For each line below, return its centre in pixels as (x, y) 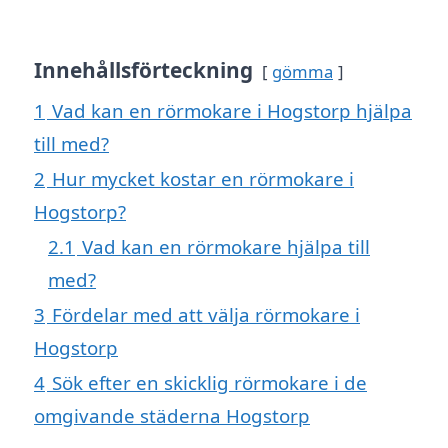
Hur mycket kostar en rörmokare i (203, 179)
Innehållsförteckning (143, 70)
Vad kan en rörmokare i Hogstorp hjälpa (232, 111)
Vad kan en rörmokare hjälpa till (226, 247)
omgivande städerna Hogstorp (172, 416)
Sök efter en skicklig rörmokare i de (209, 383)
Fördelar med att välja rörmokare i (206, 315)
